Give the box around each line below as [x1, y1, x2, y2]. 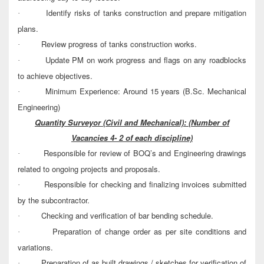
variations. [18, 242, 53, 253]
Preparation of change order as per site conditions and [52, 226, 247, 237]
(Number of [189, 117, 229, 128]
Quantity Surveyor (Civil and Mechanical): [35, 117, 186, 128]
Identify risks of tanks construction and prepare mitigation [46, 7, 246, 19]
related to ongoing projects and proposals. [18, 163, 160, 175]
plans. [18, 23, 38, 35]
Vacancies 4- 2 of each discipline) [71, 132, 193, 144]
